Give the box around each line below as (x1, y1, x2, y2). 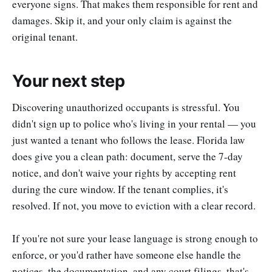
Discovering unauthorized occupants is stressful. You (12, 100, 240, 114)
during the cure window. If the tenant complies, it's (12, 182, 228, 196)
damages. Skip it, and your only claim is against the (12, 13, 232, 28)
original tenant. (12, 30, 78, 44)
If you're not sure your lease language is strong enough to (12, 231, 258, 245)
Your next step (12, 71, 125, 91)
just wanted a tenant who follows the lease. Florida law (12, 132, 245, 147)
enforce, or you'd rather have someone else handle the (12, 247, 241, 262)
